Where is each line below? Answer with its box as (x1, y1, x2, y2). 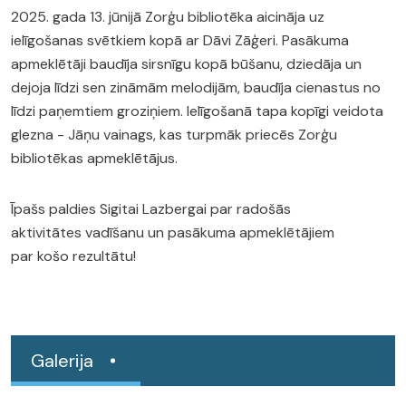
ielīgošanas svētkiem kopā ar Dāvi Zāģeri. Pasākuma (11, 31, 349, 50)
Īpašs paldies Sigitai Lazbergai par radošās (11, 199, 291, 218)
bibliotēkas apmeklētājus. (11, 149, 178, 168)
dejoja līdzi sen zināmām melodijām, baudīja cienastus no (11, 78, 381, 97)
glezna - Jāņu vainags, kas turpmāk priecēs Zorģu (11, 125, 337, 144)
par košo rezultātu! (11, 246, 140, 266)
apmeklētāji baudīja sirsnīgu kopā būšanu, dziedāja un (11, 54, 362, 73)
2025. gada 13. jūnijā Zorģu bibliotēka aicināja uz (11, 7, 324, 26)
